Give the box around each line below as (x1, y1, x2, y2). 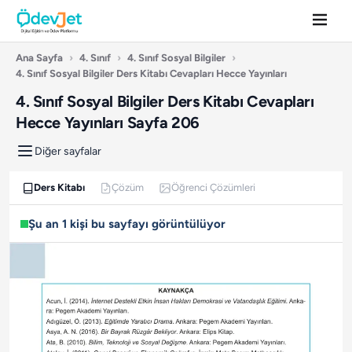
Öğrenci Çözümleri (170, 181, 255, 194)
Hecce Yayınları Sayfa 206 (16, 113, 200, 132)
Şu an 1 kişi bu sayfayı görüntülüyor (27, 217, 225, 232)
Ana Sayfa (16, 52, 63, 64)
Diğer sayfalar (35, 144, 101, 158)
